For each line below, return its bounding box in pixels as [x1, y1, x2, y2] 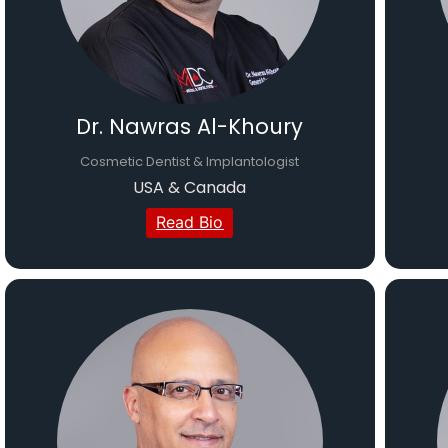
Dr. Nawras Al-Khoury [76, 112, 304, 142]
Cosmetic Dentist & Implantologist [80, 152, 300, 172]
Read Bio [156, 212, 224, 233]
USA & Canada [133, 176, 247, 200]
